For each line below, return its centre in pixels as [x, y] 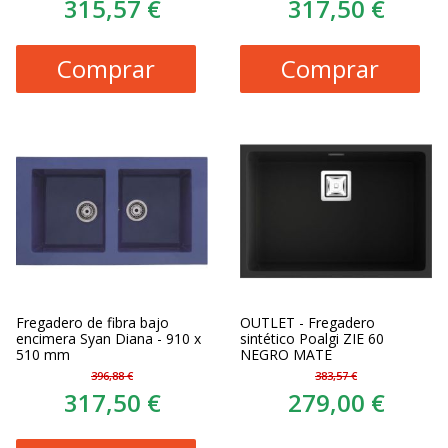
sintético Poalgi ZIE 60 [312, 338]
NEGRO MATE [286, 354]
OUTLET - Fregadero [307, 322]
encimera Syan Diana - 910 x [108, 338]
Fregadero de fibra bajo [92, 322]
